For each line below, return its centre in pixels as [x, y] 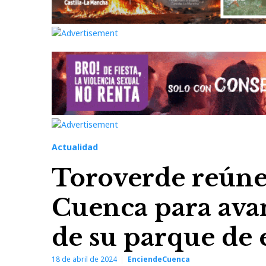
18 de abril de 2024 [84, 259]
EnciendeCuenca [159, 259]
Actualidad [75, 147]
